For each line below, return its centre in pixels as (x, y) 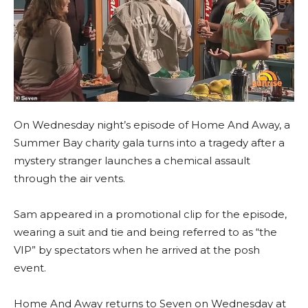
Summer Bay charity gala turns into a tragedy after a (149, 142)
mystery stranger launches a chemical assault (132, 160)
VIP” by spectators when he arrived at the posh (137, 250)
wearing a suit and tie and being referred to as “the (145, 232)
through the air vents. (69, 178)
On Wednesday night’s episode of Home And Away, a (152, 124)
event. (30, 267)
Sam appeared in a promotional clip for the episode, (150, 214)
